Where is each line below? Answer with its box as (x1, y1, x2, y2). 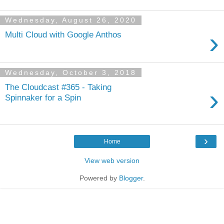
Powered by (79, 174, 119, 182)
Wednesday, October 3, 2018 (5, 68, 136, 77)
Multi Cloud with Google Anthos (5, 29, 121, 40)
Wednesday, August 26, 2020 (5, 16, 136, 24)
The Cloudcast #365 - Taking (5, 81, 111, 92)
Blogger (118, 174, 143, 182)
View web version (84, 156, 139, 165)
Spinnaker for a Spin (5, 92, 81, 102)
